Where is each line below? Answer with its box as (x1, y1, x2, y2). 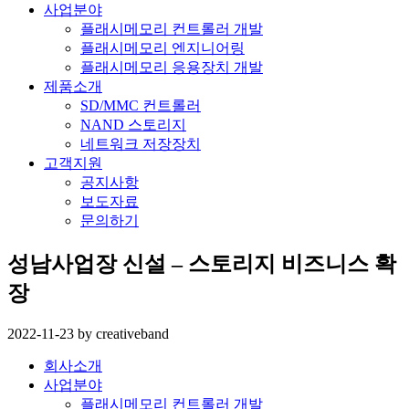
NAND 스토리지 (80, 117, 186, 132)
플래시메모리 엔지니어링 (80, 40, 245, 56)
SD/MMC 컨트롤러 (80, 98, 201, 113)
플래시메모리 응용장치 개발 (80, 59, 263, 75)
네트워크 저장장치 (80, 136, 201, 152)
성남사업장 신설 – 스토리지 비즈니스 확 (7, 251, 396, 276)
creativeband (92, 325, 169, 341)
